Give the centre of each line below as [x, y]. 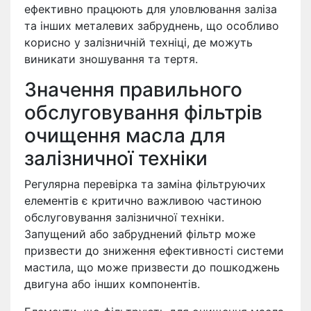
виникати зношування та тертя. [111, 59]
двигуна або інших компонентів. [112, 284]
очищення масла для [125, 135]
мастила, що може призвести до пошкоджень [152, 267]
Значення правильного [133, 89]
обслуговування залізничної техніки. [124, 217]
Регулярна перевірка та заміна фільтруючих [145, 184]
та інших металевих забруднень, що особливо [152, 25]
